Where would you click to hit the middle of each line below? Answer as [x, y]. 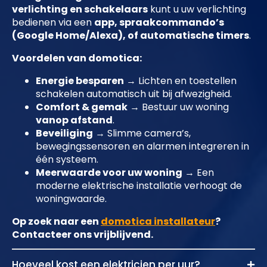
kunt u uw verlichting [197, 10]
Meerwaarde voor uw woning [109, 173]
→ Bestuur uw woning [178, 107]
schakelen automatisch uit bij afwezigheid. [134, 94]
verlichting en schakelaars [80, 10]
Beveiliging [64, 133]
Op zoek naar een [56, 222]
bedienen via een [53, 23]
